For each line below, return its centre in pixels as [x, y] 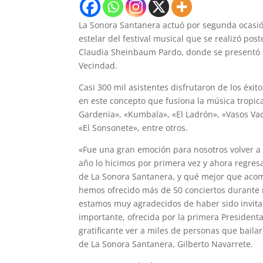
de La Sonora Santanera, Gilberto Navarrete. [166, 244]
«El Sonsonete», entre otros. [134, 128]
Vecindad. [98, 66]
